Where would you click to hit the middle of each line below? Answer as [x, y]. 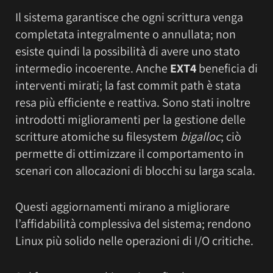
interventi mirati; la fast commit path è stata [128, 85]
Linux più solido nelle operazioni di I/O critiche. [134, 240]
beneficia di [227, 68]
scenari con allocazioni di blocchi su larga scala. [135, 170]
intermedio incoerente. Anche [93, 68]
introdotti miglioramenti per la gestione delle [130, 119]
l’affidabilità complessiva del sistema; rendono [133, 223]
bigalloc [200, 136]
